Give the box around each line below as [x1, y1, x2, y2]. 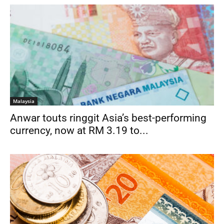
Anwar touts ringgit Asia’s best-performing [10, 111, 206, 124]
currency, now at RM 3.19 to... [10, 124, 148, 136]
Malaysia [13, 97, 34, 104]
